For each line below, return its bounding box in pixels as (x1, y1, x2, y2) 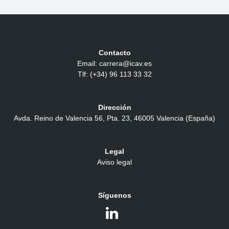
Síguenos (98, 191, 131, 199)
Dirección (98, 103, 131, 111)
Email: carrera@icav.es (77, 59, 152, 68)
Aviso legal (97, 157, 132, 166)
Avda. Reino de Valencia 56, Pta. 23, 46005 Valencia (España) (14, 114, 215, 122)
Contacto (98, 49, 131, 57)
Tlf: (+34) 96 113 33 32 (77, 70, 152, 79)
